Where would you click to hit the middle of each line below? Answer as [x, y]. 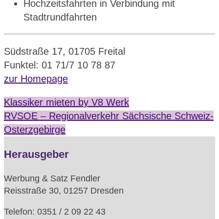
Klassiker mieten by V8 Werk [66, 102]
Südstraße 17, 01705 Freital [65, 52]
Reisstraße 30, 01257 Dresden [64, 191]
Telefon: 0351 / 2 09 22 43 [55, 212]
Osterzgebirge [35, 130]
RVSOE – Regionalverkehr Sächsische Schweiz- [109, 116]
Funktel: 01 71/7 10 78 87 [60, 65]
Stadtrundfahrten [60, 17]
